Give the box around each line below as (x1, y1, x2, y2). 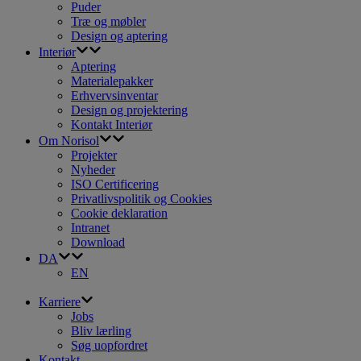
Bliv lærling (71, 324, 131, 338)
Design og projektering (71, 103, 188, 118)
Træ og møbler (71, 15, 146, 29)
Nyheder (71, 163, 115, 177)
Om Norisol (39, 134, 99, 148)
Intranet (71, 221, 110, 235)
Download (71, 235, 125, 250)
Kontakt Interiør (71, 118, 152, 132)
